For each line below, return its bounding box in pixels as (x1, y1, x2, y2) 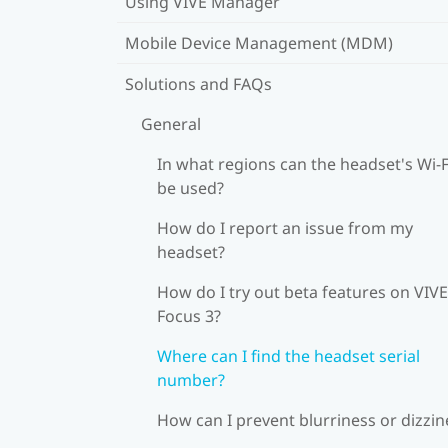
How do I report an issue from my (157, 216, 413, 239)
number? (157, 368, 225, 391)
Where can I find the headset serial (157, 344, 420, 367)
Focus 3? (157, 304, 221, 327)
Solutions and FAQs (125, 72, 272, 95)
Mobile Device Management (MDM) (125, 31, 393, 54)
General (141, 112, 201, 135)
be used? (157, 176, 224, 199)
